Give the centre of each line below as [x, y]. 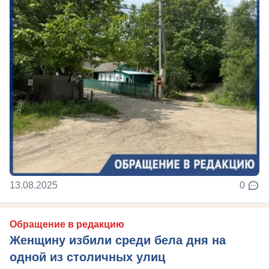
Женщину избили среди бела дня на [118, 240]
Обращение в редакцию [67, 224]
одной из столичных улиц [87, 257]
